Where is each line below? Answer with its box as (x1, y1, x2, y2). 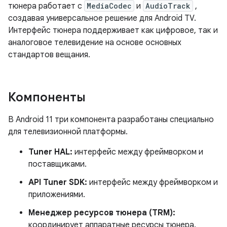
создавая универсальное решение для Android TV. (8, 13, 196, 23)
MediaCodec (87, 1, 132, 11)
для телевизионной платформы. (8, 127, 128, 137)
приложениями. (28, 190, 85, 200)
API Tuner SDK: (28, 177, 87, 187)
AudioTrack (145, 1, 191, 11)
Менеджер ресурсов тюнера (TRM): (28, 208, 175, 218)
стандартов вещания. (8, 50, 90, 60)
